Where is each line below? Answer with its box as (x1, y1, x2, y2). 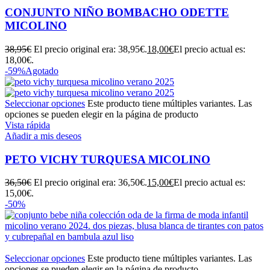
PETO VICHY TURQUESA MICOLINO (5, 152, 210, 166)
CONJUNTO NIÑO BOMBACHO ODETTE (5, 6, 229, 19)
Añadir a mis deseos (5, 130, 81, 141)
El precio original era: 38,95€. (34, 43, 147, 54)
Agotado (25, 65, 58, 76)
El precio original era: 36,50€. (34, 177, 147, 188)
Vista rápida (5, 119, 50, 130)
